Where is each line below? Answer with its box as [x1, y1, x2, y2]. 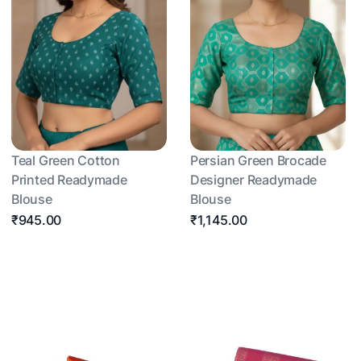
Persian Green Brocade [190, 152, 327, 168]
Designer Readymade [190, 172, 317, 188]
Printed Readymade [10, 172, 127, 188]
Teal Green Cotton [10, 152, 120, 168]
